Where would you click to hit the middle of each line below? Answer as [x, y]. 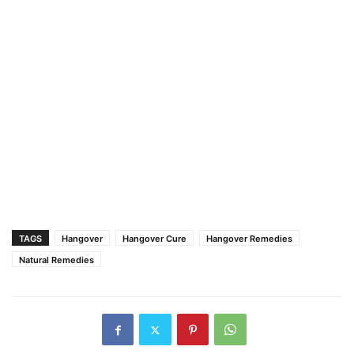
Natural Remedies [56, 260]
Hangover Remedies [249, 239]
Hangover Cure [154, 239]
